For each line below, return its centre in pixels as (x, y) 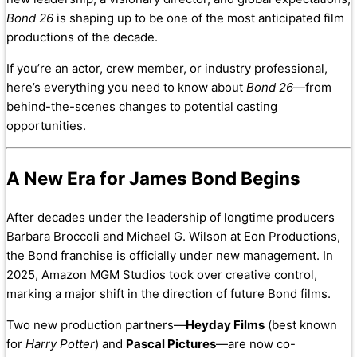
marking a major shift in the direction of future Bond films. (169, 293)
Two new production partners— (96, 324)
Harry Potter (60, 343)
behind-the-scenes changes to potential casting (142, 107)
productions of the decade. (82, 37)
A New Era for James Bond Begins (153, 178)
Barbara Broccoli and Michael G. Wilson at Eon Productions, (173, 236)
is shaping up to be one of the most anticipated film (199, 18)
